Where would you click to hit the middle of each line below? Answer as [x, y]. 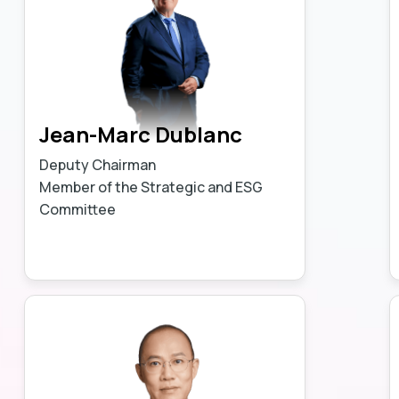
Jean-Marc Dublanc [140, 134]
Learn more [232, 253]
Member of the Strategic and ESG [151, 187]
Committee [77, 209]
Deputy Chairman [97, 164]
